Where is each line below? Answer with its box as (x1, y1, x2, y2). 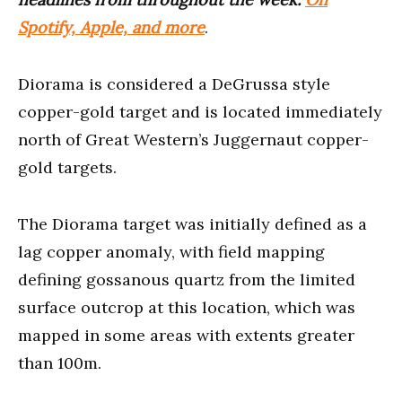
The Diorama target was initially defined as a (18, 213, 367, 234)
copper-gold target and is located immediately (18, 100, 382, 122)
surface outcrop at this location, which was (18, 296, 355, 318)
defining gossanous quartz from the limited (18, 268, 355, 290)
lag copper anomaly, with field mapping (18, 240, 325, 262)
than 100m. (18, 352, 101, 373)
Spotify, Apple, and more (18, 16, 205, 38)
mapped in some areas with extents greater (18, 324, 354, 345)
